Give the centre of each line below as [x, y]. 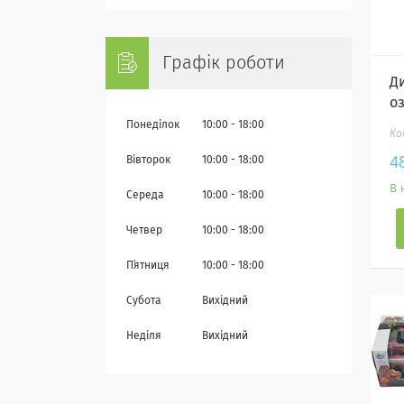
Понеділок [153, 125]
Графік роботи [224, 63]
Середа [145, 196]
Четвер [144, 231]
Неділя [144, 336]
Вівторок [148, 161]
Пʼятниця [148, 266]
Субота [144, 301]
